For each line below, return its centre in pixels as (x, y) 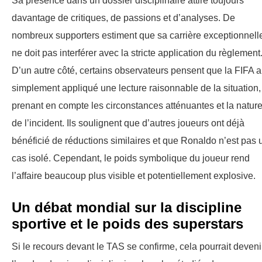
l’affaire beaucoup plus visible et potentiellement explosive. (134, 175)
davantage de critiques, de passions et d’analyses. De (123, 18)
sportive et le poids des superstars (127, 223)
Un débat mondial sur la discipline (127, 207)
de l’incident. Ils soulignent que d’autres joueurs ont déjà (128, 123)
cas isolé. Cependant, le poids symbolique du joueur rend (131, 158)
